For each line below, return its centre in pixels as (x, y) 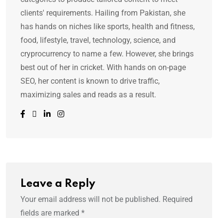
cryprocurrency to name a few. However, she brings (107, 54)
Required (178, 200)
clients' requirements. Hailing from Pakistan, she (103, 13)
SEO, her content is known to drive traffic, (90, 81)
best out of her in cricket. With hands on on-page (103, 68)
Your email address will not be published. (91, 200)
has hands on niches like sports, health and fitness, (108, 27)
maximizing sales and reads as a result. (88, 95)
